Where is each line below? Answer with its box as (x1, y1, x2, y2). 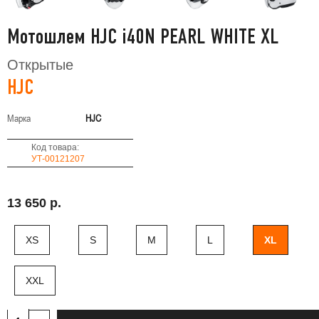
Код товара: (31, 142, 79, 152)
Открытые (7, 57, 73, 73)
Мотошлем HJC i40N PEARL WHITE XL (7, 28, 279, 48)
